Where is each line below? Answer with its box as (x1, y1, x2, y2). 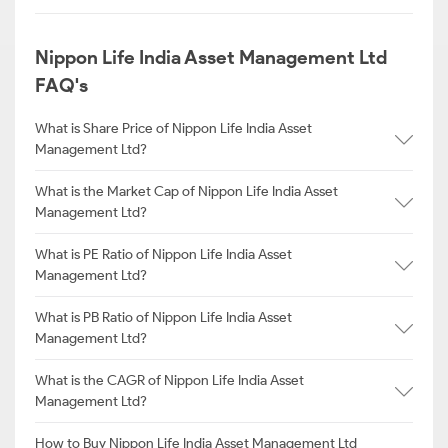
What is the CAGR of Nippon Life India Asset (35, 372, 304, 389)
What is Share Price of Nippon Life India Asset (35, 120, 312, 137)
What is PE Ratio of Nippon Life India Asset (35, 246, 292, 263)
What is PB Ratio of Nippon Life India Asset (35, 309, 292, 326)
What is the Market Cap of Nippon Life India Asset (35, 183, 338, 200)
